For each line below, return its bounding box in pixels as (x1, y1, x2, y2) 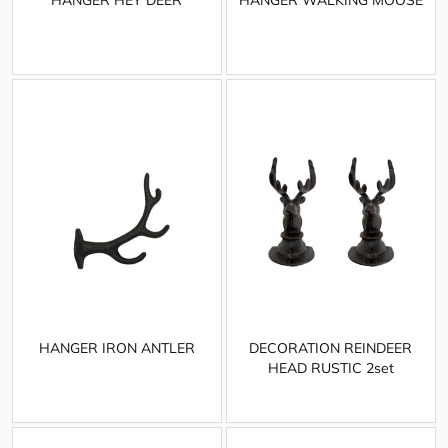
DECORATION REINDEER (249, 338, 413, 357)
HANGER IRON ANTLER (38, 338, 195, 357)
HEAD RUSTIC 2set (267, 358, 394, 377)
